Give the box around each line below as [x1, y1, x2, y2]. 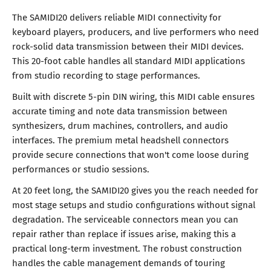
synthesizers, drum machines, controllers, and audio [12, 119, 228, 132]
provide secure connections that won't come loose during [12, 148, 249, 162]
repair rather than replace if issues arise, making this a [12, 227, 236, 241]
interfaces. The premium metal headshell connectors [12, 133, 229, 147]
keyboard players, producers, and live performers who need [12, 24, 259, 38]
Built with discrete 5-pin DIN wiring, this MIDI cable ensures [12, 90, 255, 103]
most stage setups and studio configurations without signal [12, 198, 255, 212]
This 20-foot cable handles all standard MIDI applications [12, 53, 245, 67]
